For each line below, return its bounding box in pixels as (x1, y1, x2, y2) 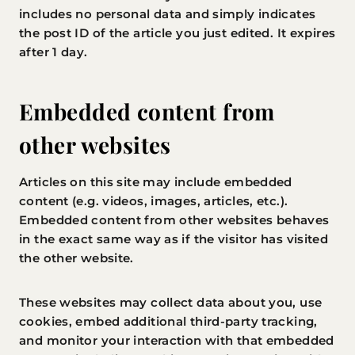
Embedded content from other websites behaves (19, 212, 330, 227)
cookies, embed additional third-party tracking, (19, 314, 318, 329)
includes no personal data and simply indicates (19, 6, 316, 21)
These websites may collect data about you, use (19, 295, 323, 310)
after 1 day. (19, 44, 88, 59)
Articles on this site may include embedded (19, 174, 292, 189)
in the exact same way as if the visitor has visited (19, 231, 329, 246)
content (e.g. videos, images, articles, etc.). (19, 193, 288, 208)
